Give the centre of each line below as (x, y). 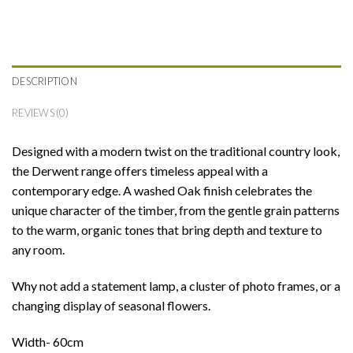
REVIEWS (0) (40, 113)
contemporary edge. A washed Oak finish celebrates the (162, 191)
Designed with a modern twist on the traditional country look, (176, 151)
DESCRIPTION (45, 82)
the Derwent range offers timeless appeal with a (140, 171)
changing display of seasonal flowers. (111, 305)
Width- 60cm (48, 341)
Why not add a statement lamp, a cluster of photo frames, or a (176, 285)
